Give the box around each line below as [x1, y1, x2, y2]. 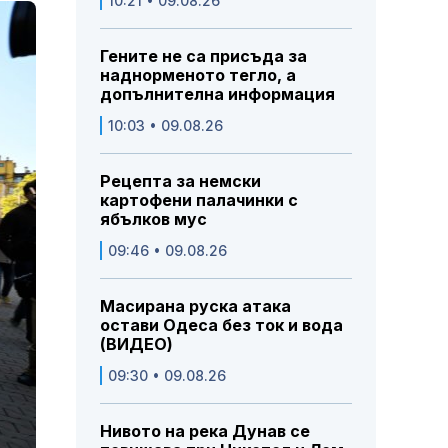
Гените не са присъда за [100, 46, 307, 67]
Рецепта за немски [100, 171, 261, 192]
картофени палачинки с [100, 190, 298, 211]
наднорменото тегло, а [100, 65, 296, 86]
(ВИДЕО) [100, 334, 173, 355]
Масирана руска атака [100, 296, 291, 317]
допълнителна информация [100, 84, 335, 105]
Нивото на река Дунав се [100, 421, 310, 442]
